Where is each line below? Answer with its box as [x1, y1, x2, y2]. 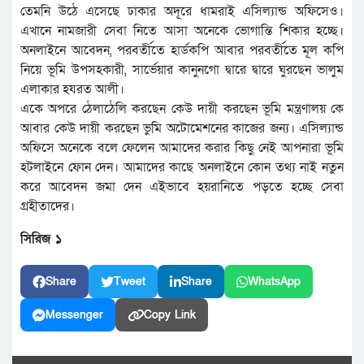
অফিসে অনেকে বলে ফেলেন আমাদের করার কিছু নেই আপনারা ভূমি [20, 139, 344, 158]
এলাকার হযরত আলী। [20, 80, 124, 99]
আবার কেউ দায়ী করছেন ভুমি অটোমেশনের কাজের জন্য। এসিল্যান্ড [20, 119, 344, 138]
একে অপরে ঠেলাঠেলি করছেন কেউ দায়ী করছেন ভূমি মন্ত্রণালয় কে [20, 100, 344, 119]
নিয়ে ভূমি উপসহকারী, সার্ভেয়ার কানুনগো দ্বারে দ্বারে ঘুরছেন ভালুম [20, 61, 344, 80]
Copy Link [144, 307, 196, 323]
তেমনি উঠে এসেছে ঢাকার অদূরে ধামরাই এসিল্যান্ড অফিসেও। [20, 2, 344, 21]
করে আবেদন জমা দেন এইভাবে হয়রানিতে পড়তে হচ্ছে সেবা [20, 178, 344, 197]
